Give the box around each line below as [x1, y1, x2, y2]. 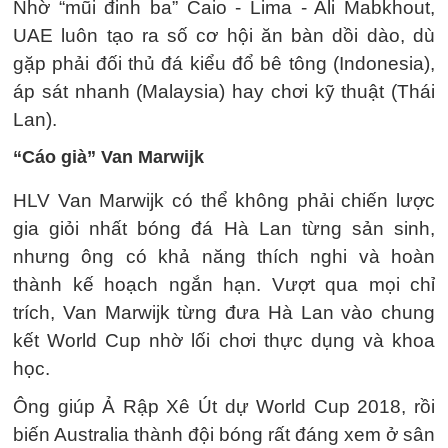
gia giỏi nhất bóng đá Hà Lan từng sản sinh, [13, 218, 435, 239]
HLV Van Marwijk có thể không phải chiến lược [13, 190, 435, 211]
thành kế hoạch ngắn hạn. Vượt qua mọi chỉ [13, 274, 435, 295]
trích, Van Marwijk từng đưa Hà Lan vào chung [13, 302, 435, 323]
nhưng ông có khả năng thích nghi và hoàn [13, 246, 435, 267]
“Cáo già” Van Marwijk [13, 147, 204, 167]
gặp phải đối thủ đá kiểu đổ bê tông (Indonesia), [13, 53, 435, 74]
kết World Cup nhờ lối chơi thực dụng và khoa [13, 330, 435, 351]
